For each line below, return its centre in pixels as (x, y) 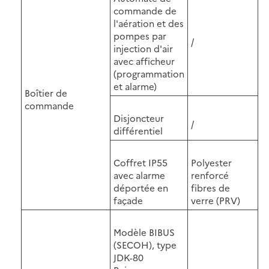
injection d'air (143, 48)
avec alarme (139, 175)
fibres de (210, 187)
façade (128, 200)
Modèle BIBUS (144, 232)
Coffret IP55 (141, 162)
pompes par (140, 35)
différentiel (138, 130)
